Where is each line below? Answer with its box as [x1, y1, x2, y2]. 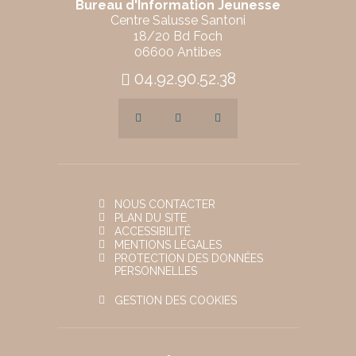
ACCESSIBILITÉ [114, 225, 191, 238]
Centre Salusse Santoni [110, 13, 246, 28]
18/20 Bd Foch [133, 29, 222, 44]
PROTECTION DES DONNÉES [114, 252, 263, 265]
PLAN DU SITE [114, 211, 187, 224]
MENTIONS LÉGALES [114, 238, 222, 251]
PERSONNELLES [114, 265, 197, 277]
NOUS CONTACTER [114, 198, 215, 211]
